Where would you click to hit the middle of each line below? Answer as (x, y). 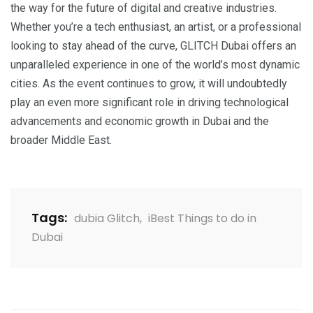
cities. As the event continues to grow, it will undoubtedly (149, 84)
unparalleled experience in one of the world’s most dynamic (155, 65)
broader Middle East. (61, 140)
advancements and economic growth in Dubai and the (140, 122)
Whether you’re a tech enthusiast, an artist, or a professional (156, 27)
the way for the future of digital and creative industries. (144, 8)
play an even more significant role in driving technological (150, 103)
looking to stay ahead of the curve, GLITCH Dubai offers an (153, 46)
